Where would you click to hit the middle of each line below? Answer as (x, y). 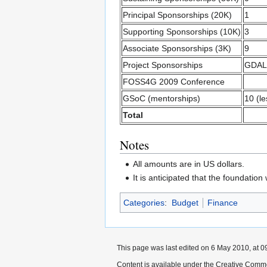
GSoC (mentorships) (162, 99)
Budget (185, 202)
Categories (144, 202)
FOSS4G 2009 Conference (174, 82)
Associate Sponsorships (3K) (177, 49)
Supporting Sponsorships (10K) (182, 32)
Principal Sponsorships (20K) (177, 15)
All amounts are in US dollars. (189, 164)
